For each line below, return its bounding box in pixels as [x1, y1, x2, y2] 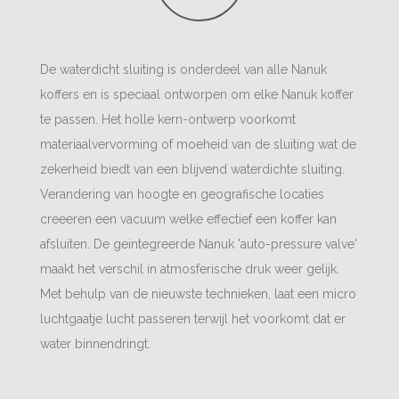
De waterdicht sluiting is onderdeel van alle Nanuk [40, 62, 327, 77]
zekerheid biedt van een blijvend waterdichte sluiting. [40, 162, 345, 176]
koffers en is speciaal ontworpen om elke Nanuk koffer [40, 87, 354, 102]
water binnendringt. [40, 337, 154, 351]
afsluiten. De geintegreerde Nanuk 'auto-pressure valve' [40, 237, 357, 251]
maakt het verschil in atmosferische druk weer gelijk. [40, 262, 339, 276]
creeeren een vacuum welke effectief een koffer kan [40, 212, 337, 226]
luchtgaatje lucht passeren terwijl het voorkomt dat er [40, 312, 346, 326]
